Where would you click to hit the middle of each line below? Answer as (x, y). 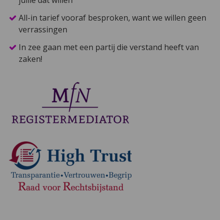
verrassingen (43, 29)
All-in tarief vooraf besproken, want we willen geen (112, 17)
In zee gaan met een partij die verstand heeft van (109, 47)
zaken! (30, 59)
